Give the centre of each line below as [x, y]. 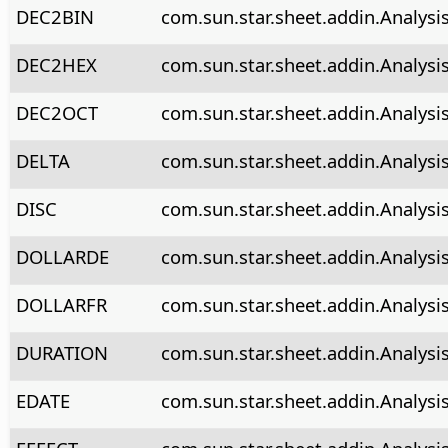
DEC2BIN [54, 16]
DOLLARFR [61, 304]
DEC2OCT [56, 112]
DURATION [61, 352]
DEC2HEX [56, 64]
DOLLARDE [62, 256]
